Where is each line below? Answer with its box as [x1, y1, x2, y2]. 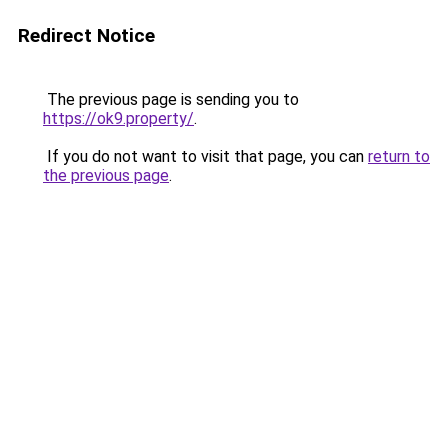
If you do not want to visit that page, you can [43, 147, 368, 166]
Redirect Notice [18, 24, 155, 47]
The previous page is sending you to [43, 90, 299, 109]
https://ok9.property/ [43, 109, 194, 128]
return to [368, 147, 430, 166]
